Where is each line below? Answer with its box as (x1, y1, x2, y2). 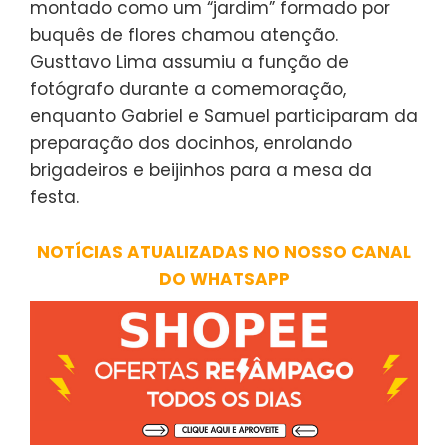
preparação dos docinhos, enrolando (30, 131, 352, 156)
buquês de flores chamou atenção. (30, 23, 338, 48)
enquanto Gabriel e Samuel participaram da (30, 104, 418, 129)
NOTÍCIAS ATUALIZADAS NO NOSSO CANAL (37, 240, 411, 265)
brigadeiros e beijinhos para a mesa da (30, 158, 372, 183)
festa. (30, 185, 79, 210)
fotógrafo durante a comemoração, (30, 77, 346, 102)
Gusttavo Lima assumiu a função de (30, 50, 349, 75)
